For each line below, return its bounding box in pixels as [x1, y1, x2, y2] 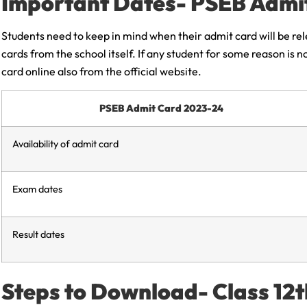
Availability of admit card [12, 137, 119, 150]
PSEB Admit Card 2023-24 [99, 101, 223, 114]
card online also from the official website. [1, 64, 201, 79]
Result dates [12, 228, 64, 241]
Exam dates [12, 182, 62, 195]
